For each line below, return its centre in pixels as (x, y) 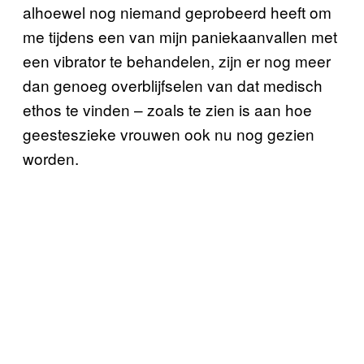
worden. (51, 158)
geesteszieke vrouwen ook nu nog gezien (169, 134)
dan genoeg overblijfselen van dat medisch (173, 85)
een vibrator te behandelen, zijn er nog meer (177, 61)
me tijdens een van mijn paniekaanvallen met (180, 36)
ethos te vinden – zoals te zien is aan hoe (167, 109)
